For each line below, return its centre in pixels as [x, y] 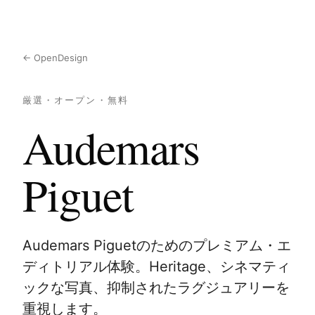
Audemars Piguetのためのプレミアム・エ [157, 245]
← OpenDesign [55, 58]
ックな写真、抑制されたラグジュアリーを [156, 288]
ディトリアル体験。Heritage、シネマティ [156, 266]
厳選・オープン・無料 [76, 100]
